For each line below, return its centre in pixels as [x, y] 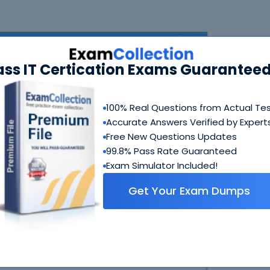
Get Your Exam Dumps [189, 191]
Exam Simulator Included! [162, 166]
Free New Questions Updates [171, 137]
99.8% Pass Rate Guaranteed [171, 151]
